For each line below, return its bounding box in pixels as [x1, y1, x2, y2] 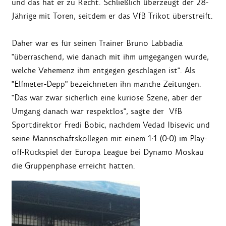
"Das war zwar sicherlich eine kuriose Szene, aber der [12, 92, 202, 103]
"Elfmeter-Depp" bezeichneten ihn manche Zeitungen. [12, 79, 201, 90]
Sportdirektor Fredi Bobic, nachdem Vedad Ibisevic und [12, 120, 210, 131]
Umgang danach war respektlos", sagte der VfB [12, 106, 182, 117]
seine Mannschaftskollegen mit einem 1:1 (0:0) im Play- [12, 133, 207, 144]
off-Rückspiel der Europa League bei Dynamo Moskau [12, 147, 204, 158]
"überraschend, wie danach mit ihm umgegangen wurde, [12, 51, 209, 63]
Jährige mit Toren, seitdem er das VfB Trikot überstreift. [12, 11, 213, 22]
